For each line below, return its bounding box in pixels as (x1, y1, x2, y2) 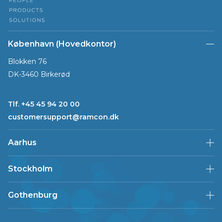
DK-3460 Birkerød (8, 70, 70, 79)
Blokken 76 (8, 57, 47, 66)
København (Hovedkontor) (8, 39, 116, 49)
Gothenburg (8, 190, 57, 200)
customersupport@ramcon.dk (8, 112, 119, 122)
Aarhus (8, 138, 37, 148)
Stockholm (8, 164, 53, 174)
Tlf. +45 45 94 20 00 (8, 100, 80, 109)
